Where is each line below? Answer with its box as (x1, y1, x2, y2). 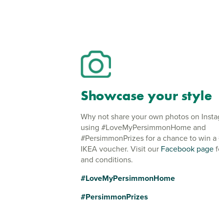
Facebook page (161, 143, 214, 154)
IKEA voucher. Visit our (81, 143, 161, 154)
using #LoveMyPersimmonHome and (81, 122, 206, 133)
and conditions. (81, 154, 133, 165)
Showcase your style (81, 87, 212, 104)
